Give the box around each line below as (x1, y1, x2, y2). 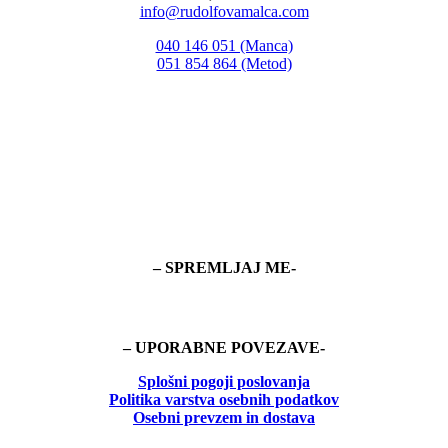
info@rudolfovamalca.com (139, 3, 309, 21)
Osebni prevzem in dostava (133, 409, 315, 427)
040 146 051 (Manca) (155, 37, 293, 55)
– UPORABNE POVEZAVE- (123, 339, 325, 357)
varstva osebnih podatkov (161, 391, 339, 409)
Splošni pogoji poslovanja (138, 373, 310, 391)
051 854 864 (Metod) (156, 55, 292, 73)
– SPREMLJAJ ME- (152, 259, 296, 277)
